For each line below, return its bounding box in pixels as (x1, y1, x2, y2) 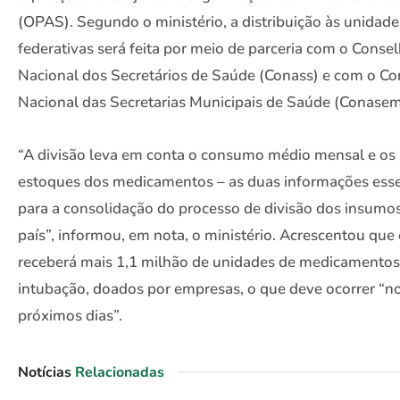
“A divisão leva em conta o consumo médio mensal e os (18, 145, 396, 166)
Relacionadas (75, 362, 164, 382)
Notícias (18, 362, 71, 382)
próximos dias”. (18, 305, 122, 327)
